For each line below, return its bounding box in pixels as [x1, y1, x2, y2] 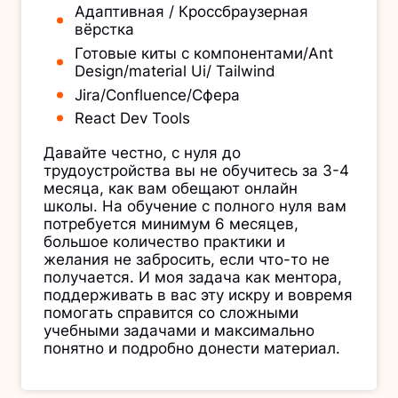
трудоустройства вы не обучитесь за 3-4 [44, 162, 349, 180]
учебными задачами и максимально [44, 322, 314, 340]
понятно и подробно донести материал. [44, 339, 340, 358]
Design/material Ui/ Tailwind [75, 61, 275, 80]
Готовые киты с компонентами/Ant [75, 44, 333, 62]
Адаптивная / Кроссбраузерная [75, 3, 308, 21]
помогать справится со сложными [44, 304, 298, 322]
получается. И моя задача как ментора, [44, 268, 342, 287]
